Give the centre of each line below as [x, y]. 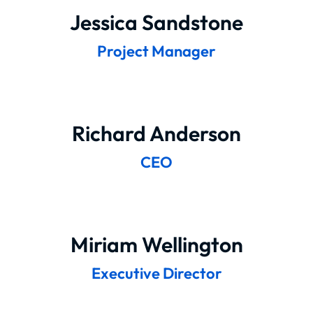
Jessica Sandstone [156, 22]
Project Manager [156, 51]
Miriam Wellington [156, 245]
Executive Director [156, 273]
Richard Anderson [156, 133]
